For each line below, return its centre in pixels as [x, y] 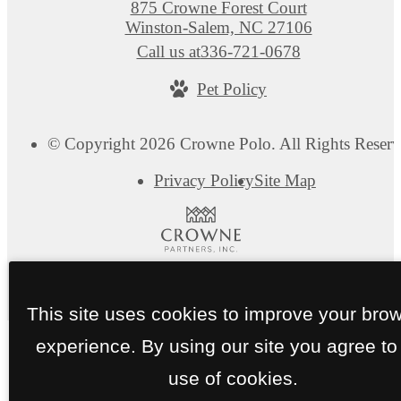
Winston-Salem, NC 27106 [218, 27]
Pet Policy [232, 89]
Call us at [168, 51]
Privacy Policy [204, 180]
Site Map [285, 180]
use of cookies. [233, 378]
